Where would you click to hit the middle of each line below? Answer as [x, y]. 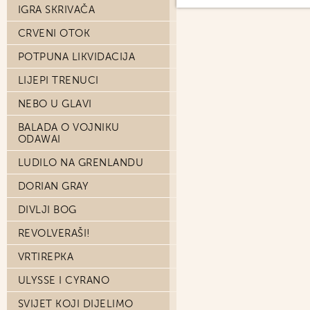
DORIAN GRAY [54, 186]
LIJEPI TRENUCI [58, 80]
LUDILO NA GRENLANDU [81, 163]
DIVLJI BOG [47, 210]
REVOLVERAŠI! [54, 233]
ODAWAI [39, 139]
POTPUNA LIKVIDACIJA [77, 57]
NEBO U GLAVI [55, 104]
